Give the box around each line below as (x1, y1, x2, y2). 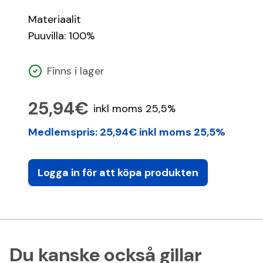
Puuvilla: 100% (28, 28, 95, 43)
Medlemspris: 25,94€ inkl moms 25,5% (28, 124, 225, 139)
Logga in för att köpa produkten (38, 165, 198, 180)
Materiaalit (28, 12, 81, 26)
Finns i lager (47, 63, 104, 78)
